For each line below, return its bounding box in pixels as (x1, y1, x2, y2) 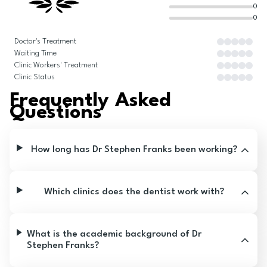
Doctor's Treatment (14, 38, 76, 45)
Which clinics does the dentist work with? (44, 187, 224, 197)
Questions (10, 103, 102, 123)
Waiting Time (14, 49, 57, 57)
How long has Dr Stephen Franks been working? (30, 145, 237, 154)
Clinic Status (14, 73, 55, 81)
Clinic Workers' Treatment (14, 61, 98, 69)
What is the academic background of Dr (27, 229, 202, 239)
